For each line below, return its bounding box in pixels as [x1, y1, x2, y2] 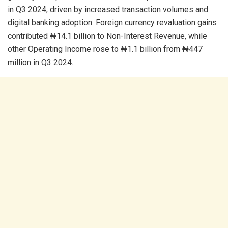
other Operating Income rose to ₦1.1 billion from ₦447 [8, 44, 203, 54]
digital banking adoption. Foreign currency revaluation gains [8, 17, 217, 27]
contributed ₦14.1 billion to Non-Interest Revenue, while [8, 31, 207, 41]
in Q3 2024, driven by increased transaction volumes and [8, 4, 208, 14]
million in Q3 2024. [8, 57, 73, 67]
